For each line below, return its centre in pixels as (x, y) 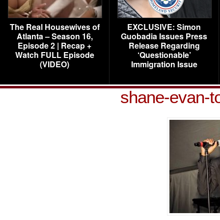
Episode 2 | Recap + (55, 45)
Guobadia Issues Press (164, 36)
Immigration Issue (164, 64)
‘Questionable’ (164, 55)
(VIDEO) (55, 64)
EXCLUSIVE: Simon (164, 27)
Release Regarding (164, 45)
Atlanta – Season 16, (55, 36)
